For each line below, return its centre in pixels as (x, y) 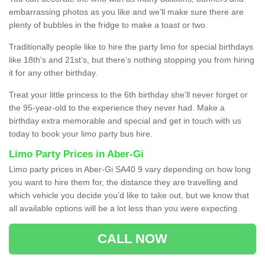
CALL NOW (132, 238)
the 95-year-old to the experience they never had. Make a (117, 107)
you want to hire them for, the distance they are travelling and (123, 182)
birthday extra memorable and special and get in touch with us (125, 120)
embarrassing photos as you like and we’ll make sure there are (126, 12)
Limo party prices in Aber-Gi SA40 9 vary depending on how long (130, 169)
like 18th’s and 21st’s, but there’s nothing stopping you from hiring (132, 59)
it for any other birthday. (53, 72)
